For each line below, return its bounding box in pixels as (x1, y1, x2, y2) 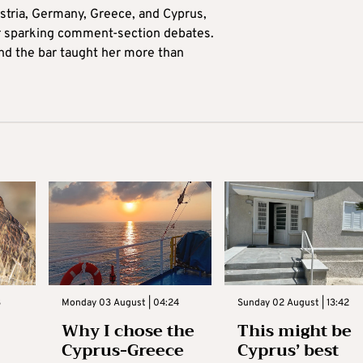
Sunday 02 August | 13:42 (237, 296, 350, 310)
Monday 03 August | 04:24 (61, 296, 179, 310)
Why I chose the (61, 316, 194, 345)
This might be (237, 316, 352, 345)
